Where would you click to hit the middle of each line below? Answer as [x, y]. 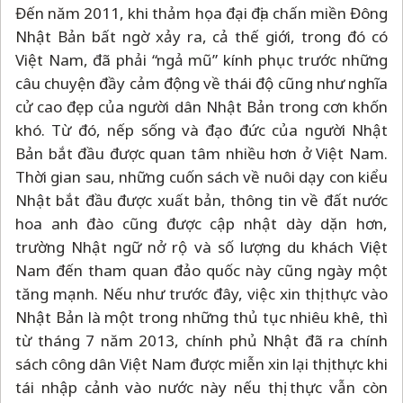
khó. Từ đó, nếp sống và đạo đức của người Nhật [201, 130]
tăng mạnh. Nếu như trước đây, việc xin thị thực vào [201, 293]
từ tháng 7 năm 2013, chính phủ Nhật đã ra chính [201, 340]
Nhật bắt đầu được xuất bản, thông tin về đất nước [201, 200]
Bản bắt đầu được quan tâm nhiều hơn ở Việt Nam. [201, 153]
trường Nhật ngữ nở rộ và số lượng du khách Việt [201, 246]
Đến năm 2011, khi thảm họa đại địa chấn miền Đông [201, 13]
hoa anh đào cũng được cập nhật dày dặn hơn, [201, 223]
